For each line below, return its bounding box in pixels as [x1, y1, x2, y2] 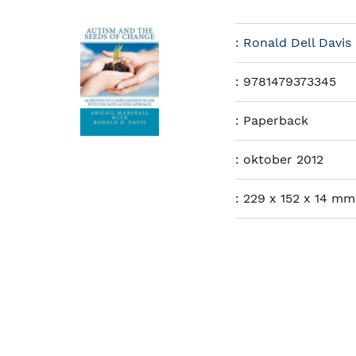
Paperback [243, 113, 308, 128]
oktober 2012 [243, 152, 323, 167]
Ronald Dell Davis [243, 35, 351, 50]
